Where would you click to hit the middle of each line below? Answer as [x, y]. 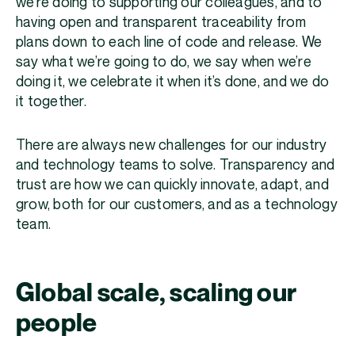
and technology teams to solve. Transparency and [176, 165]
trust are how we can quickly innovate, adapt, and [172, 185]
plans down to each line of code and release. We [169, 42]
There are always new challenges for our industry [172, 145]
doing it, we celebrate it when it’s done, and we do [173, 82]
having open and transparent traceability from [161, 22]
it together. [53, 101]
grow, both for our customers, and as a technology [177, 204]
